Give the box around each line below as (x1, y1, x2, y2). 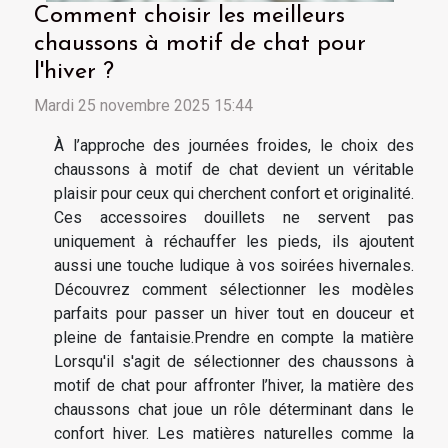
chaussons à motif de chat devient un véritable (54, 159, 414, 179)
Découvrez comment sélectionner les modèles (54, 279, 414, 299)
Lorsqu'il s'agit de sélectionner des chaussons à (54, 351, 414, 371)
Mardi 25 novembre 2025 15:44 (34, 95, 253, 115)
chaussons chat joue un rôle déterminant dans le (54, 399, 414, 419)
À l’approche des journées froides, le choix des (54, 135, 414, 155)
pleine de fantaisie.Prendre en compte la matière (54, 327, 414, 347)
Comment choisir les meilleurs (34, 3, 345, 28)
